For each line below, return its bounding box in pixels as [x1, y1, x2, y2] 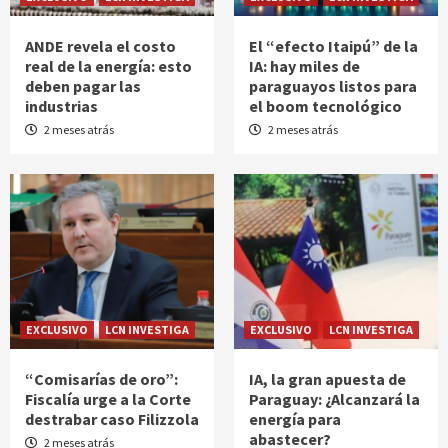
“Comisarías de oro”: [25, 369, 178, 390]
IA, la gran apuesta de [249, 369, 406, 390]
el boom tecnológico [249, 96, 402, 117]
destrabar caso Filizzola [25, 409, 199, 430]
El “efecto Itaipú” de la [249, 36, 418, 57]
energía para [249, 409, 341, 430]
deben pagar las [25, 76, 141, 97]
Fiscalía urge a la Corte [25, 389, 191, 410]
